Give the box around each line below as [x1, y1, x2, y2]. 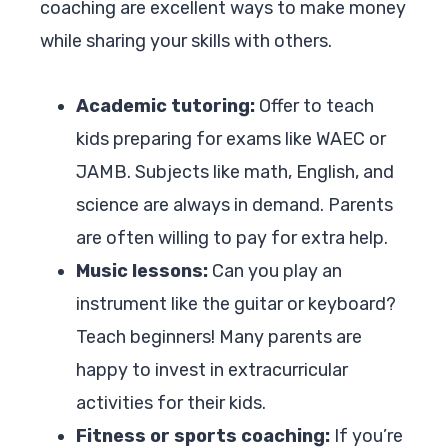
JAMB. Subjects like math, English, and [76, 160, 394, 183]
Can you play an [208, 259, 342, 282]
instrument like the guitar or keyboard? [76, 292, 396, 315]
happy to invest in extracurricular [76, 358, 348, 381]
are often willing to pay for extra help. [76, 226, 388, 249]
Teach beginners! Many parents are [76, 325, 362, 348]
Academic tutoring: [76, 94, 255, 117]
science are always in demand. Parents [76, 193, 393, 216]
